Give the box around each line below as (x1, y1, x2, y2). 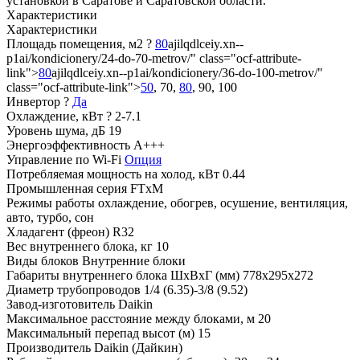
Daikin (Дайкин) (94, 340, 182, 354)
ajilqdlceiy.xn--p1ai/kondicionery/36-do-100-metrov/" (51, 65, 323, 80)
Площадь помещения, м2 (6, 36, 143, 51)
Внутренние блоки (82, 253, 186, 268)
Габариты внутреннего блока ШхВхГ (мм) (6, 268, 239, 282)
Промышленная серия (6, 181, 127, 195)
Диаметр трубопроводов (6, 282, 141, 297)
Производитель (6, 340, 91, 354)
